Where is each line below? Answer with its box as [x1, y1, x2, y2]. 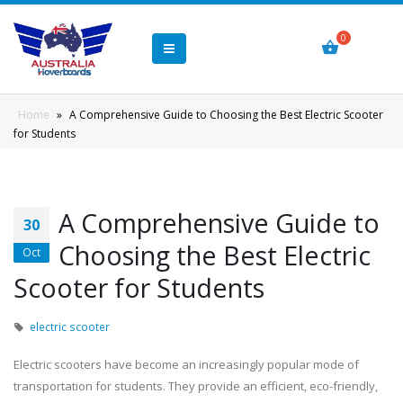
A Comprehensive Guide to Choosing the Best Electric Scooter [69, 107, 383, 122]
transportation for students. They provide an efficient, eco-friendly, [13, 378, 378, 394]
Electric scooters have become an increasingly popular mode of [13, 356, 359, 372]
